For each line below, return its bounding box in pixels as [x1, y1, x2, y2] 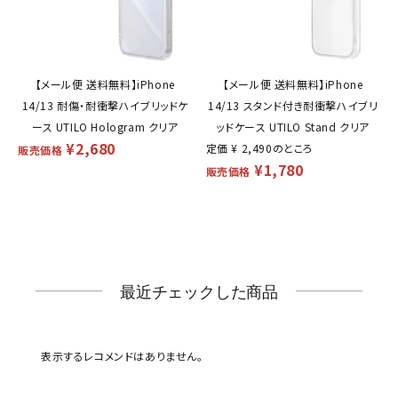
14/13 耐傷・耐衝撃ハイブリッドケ [21, 97, 188, 113]
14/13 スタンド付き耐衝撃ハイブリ [208, 97, 378, 113]
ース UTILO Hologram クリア [31, 118, 179, 134]
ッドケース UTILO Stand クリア [216, 118, 370, 134]
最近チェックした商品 [119, 280, 279, 302]
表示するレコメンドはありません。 [41, 347, 203, 363]
